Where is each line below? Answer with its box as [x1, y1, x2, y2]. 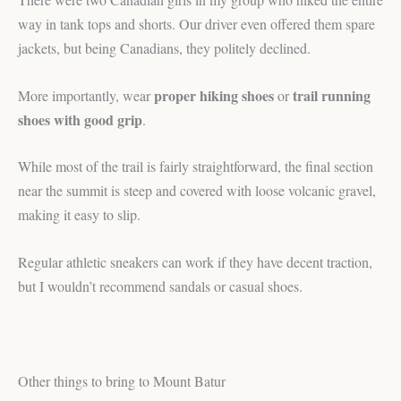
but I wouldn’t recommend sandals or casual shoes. [18, 276, 303, 295]
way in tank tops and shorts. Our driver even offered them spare [18, 14, 375, 33]
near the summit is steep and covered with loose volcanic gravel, [18, 181, 376, 200]
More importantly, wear [18, 85, 154, 105]
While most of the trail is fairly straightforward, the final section [18, 157, 373, 176]
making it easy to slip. [18, 205, 141, 225]
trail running [293, 84, 371, 106]
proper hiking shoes [154, 84, 274, 106]
